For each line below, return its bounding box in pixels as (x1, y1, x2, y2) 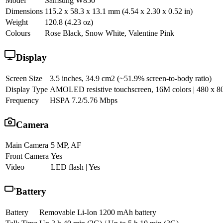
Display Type (5, 85, 48, 94)
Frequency (5, 96, 39, 105)
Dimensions (5, 7, 43, 16)
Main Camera (5, 141, 48, 150)
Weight (5, 18, 28, 27)
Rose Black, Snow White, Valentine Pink (45, 29, 174, 38)
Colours (5, 29, 30, 38)
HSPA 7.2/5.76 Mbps (50, 96, 117, 105)
